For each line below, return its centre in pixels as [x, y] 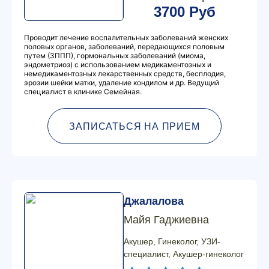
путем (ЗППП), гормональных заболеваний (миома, [115, 56]
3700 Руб [184, 12]
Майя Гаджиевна [166, 220]
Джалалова [154, 201]
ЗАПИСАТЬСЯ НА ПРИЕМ [134, 126]
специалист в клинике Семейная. [83, 92]
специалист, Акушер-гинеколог [184, 254]
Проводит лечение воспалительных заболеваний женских [126, 38]
